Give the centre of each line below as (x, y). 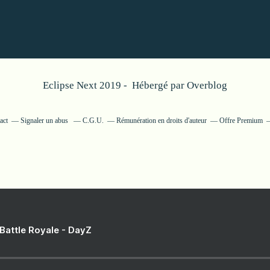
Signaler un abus (45, 121)
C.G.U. (93, 121)
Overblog (207, 85)
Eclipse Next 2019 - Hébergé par (115, 85)
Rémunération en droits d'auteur (161, 121)
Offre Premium (241, 121)
